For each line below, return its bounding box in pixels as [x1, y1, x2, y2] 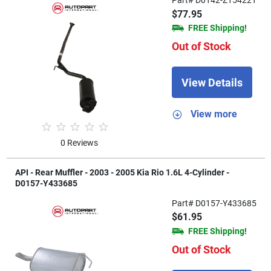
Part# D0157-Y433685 [171, 198, 256, 208]
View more [190, 108, 237, 120]
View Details [181, 76, 243, 89]
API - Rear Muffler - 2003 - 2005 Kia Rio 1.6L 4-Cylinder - [15, 167, 229, 177]
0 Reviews [60, 137, 99, 148]
